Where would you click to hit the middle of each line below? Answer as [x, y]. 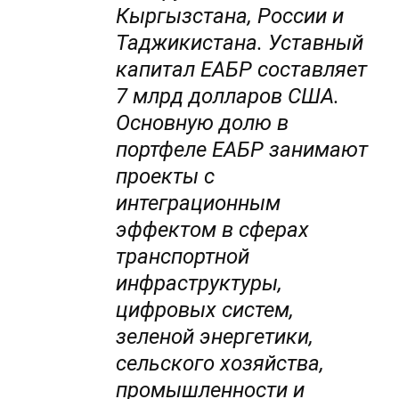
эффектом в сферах [213, 230]
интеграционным [199, 204]
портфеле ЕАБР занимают [242, 150]
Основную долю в [203, 123]
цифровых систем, [205, 310]
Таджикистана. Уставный [240, 43]
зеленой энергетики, [215, 337]
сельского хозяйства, [220, 364]
